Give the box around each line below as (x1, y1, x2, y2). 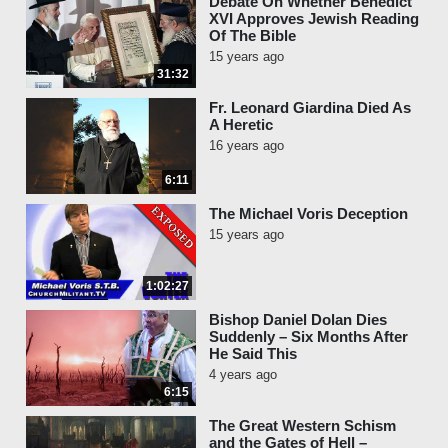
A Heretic (209, 116, 273, 133)
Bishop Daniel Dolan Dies (209, 311, 387, 328)
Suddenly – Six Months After (209, 328, 408, 345)
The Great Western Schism (209, 417, 396, 434)
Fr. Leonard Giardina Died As (209, 99, 411, 116)
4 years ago (209, 367, 277, 382)
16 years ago (209, 138, 284, 153)
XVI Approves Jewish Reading (209, 10, 419, 27)
